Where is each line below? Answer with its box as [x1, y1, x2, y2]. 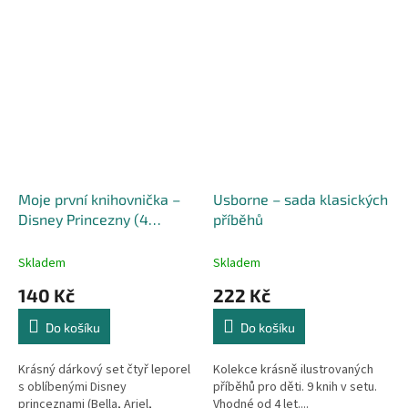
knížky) [18, 230, 64, 249]
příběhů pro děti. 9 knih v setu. [213, 378, 377, 397]
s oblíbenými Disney [18, 378, 127, 397]
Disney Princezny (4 [18, 210, 148, 229]
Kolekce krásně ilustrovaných [213, 361, 373, 380]
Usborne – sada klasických [213, 190, 388, 209]
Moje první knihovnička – [18, 190, 180, 209]
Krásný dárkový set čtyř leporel [18, 361, 190, 380]
